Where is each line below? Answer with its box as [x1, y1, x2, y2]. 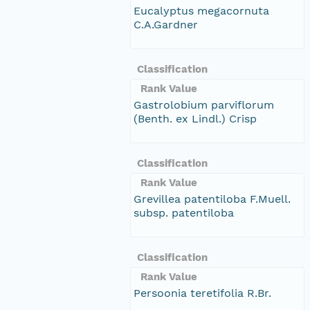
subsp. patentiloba [134, 206, 234, 219]
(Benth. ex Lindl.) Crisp [134, 111, 257, 125]
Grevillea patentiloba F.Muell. [134, 192, 291, 206]
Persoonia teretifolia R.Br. [134, 286, 271, 300]
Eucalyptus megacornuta [134, 3, 269, 17]
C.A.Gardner [134, 17, 198, 31]
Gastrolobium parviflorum [134, 98, 274, 111]
